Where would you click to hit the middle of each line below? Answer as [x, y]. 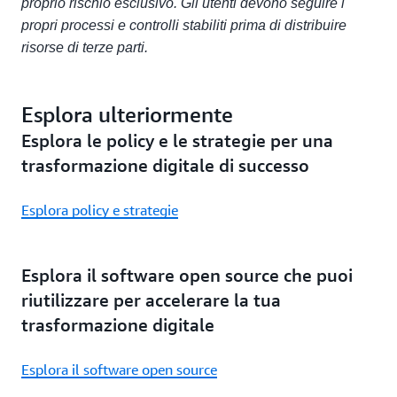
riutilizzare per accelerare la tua [151, 300]
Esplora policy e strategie [100, 210]
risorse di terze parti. [85, 47]
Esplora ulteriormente [127, 114]
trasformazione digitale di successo [165, 165]
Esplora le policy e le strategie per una [177, 140]
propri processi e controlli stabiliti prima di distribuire [184, 25]
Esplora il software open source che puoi [187, 275]
